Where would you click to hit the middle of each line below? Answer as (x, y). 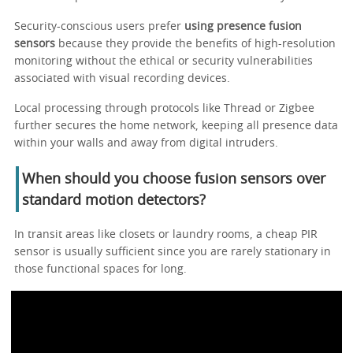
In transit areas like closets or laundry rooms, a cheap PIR (166, 234)
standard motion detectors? (114, 201)
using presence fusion (243, 26)
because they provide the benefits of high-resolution (195, 44)
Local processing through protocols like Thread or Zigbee (164, 108)
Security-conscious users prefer (99, 26)
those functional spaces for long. (100, 269)
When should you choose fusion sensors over (174, 179)
